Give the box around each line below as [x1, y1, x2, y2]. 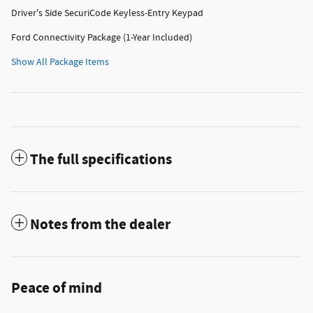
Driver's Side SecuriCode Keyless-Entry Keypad [11, 7, 203, 20]
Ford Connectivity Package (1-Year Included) [11, 31, 192, 45]
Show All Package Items [11, 56, 109, 69]
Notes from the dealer [30, 215, 170, 235]
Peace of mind [11, 279, 102, 299]
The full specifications [30, 150, 172, 170]
